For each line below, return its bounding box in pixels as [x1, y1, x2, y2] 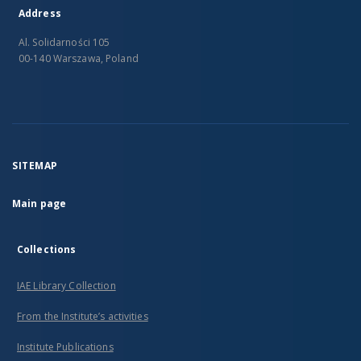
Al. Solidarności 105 [19, 35, 110, 49]
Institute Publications [17, 340, 114, 354]
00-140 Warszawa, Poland [19, 52, 139, 65]
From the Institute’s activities [17, 309, 148, 323]
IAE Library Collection [17, 279, 116, 293]
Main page [12, 197, 67, 210]
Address [19, 6, 61, 20]
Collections [17, 243, 77, 256]
